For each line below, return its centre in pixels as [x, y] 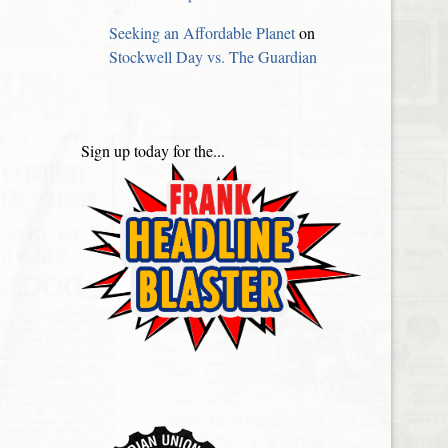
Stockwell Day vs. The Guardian [213, 57]
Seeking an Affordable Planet [202, 33]
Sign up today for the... [153, 151]
